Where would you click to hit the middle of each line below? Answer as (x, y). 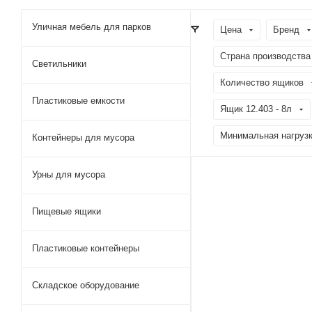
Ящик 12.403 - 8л (256, 109)
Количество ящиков (262, 83)
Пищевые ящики (67, 211)
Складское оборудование (86, 285)
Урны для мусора (69, 174)
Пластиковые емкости (78, 101)
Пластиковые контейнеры (86, 248)
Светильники (59, 64)
